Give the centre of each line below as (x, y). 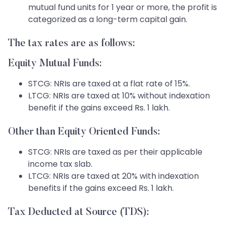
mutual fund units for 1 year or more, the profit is (123, 7)
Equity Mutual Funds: (55, 64)
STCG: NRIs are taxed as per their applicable (115, 152)
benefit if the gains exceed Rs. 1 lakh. (99, 107)
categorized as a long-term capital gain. (108, 19)
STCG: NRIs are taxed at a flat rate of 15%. (109, 83)
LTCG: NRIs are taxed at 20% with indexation (114, 176)
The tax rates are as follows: (72, 43)
